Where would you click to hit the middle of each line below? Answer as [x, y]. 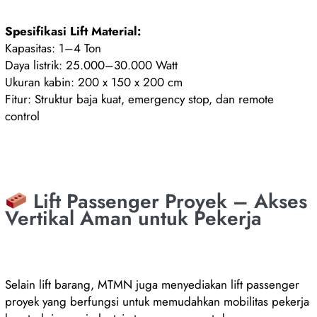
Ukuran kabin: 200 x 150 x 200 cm [94, 82]
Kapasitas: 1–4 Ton [53, 48]
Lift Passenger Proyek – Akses [167, 201]
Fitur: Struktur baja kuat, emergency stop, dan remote [140, 99]
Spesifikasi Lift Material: [73, 31]
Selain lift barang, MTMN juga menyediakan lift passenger [152, 284]
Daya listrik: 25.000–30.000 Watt [92, 65]
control [23, 116]
